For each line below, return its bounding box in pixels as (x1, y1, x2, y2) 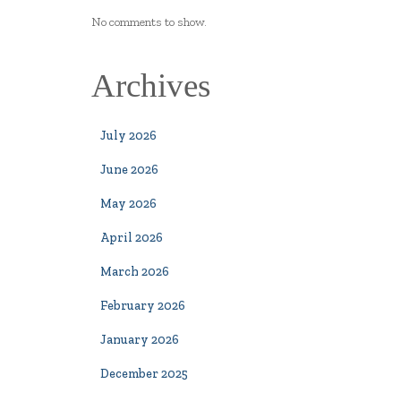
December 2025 (100, 366, 188, 381)
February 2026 (100, 298, 185, 313)
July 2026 (100, 128, 157, 143)
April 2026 (100, 230, 163, 245)
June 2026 (100, 162, 158, 177)
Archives (91, 67, 210, 104)
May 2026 (100, 196, 157, 211)
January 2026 (100, 332, 179, 347)
